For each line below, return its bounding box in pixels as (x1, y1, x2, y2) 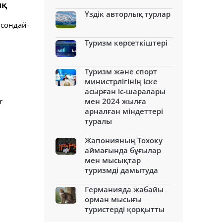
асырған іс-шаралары (85, 86, 166, 96)
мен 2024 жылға (85, 96, 146, 106)
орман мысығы (85, 194, 142, 204)
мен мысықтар (85, 155, 141, 165)
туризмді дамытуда (85, 165, 158, 175)
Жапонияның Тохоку (85, 135, 163, 145)
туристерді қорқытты (85, 204, 165, 214)
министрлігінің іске (85, 76, 158, 86)
